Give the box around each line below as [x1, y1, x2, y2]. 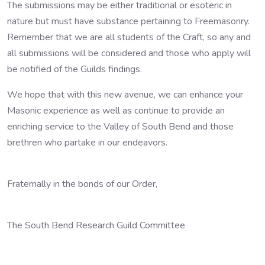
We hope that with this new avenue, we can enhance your [7, 88, 243, 102]
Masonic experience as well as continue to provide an [7, 104, 225, 118]
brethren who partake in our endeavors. [7, 136, 167, 150]
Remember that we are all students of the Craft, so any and [7, 31, 251, 44]
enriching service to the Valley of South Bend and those [7, 120, 234, 134]
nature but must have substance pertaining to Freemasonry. [7, 15, 250, 28]
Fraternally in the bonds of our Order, [7, 177, 157, 191]
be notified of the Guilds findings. [7, 63, 142, 76]
